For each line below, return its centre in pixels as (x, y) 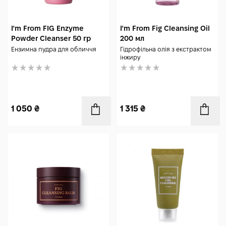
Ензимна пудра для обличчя (54, 49)
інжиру (130, 57)
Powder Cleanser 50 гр (51, 38)
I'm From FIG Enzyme (47, 28)
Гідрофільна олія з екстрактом (166, 49)
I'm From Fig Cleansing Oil (165, 28)
